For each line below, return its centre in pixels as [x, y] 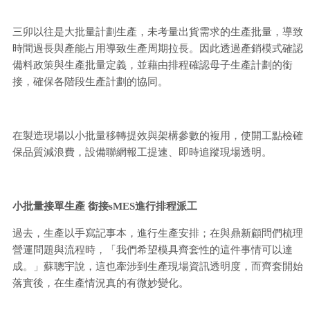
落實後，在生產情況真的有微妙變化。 [101, 283]
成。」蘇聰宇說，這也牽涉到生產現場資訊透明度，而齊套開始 [158, 267]
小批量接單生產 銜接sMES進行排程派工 [105, 207]
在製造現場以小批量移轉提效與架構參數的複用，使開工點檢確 [158, 136]
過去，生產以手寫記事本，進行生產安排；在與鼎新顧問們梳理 [158, 234]
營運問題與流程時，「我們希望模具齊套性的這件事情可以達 [153, 250]
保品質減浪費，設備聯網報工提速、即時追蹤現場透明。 [142, 153]
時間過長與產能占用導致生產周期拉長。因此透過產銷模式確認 [158, 49]
